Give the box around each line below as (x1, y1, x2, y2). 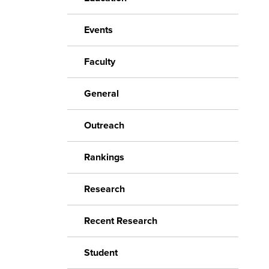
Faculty (84, 56, 115, 68)
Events (84, 24, 113, 36)
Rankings (84, 151, 124, 163)
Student (84, 247, 118, 259)
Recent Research (84, 215, 157, 227)
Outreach (84, 119, 124, 131)
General (84, 88, 119, 100)
